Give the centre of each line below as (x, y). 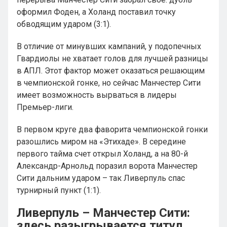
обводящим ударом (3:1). (64, 24)
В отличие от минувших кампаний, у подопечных (109, 46)
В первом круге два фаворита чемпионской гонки (112, 129)
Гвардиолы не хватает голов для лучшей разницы (112, 59)
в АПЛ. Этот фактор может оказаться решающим (111, 71)
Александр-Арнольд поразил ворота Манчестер (107, 166)
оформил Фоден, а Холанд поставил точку (96, 12)
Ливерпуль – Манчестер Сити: (103, 213)
